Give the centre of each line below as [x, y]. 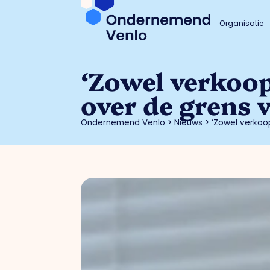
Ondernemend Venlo [123, 123]
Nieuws [189, 123]
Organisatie [242, 23]
